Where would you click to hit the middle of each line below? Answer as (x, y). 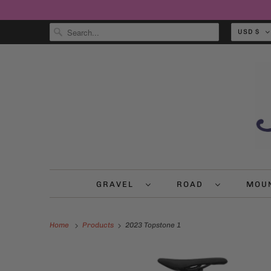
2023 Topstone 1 (152, 225)
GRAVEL (118, 184)
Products (99, 225)
